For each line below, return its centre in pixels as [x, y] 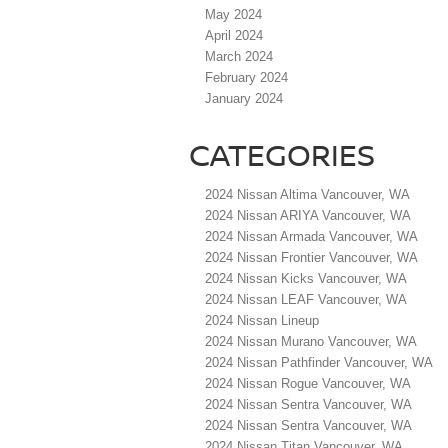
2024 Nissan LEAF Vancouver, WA [306, 300]
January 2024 [244, 99]
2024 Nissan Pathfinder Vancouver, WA [319, 363]
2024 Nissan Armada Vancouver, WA [311, 237]
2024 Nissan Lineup [262, 321]
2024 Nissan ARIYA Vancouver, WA [308, 216]
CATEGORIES [282, 155]
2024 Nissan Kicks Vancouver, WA [306, 279]
